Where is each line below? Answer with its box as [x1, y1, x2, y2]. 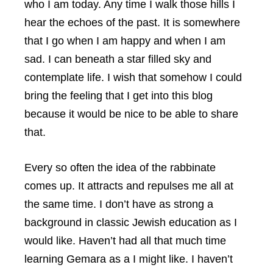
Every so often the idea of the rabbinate [24, 161, 216, 174]
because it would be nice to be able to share [24, 108, 238, 120]
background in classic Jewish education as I [24, 216, 237, 229]
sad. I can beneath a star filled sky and [24, 53, 211, 65]
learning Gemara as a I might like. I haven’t [24, 253, 233, 265]
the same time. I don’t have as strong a [24, 198, 213, 210]
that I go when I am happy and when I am [24, 35, 225, 47]
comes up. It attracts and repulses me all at [24, 180, 233, 192]
